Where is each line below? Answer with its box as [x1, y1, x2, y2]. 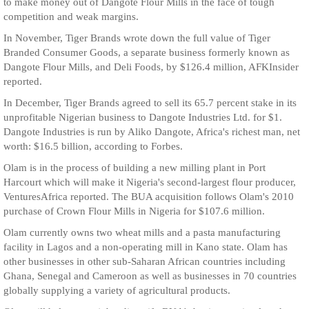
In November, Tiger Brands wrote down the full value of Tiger [3, 32, 270, 43]
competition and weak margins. [3, 11, 139, 22]
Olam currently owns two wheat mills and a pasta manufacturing [3, 227, 281, 238]
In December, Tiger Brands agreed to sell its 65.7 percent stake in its [3, 97, 297, 108]
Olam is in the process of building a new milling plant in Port [3, 162, 266, 173]
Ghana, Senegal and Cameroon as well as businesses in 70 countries [3, 270, 297, 281]
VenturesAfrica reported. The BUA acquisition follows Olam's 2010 [3, 191, 294, 202]
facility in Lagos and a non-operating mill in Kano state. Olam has [3, 241, 288, 252]
